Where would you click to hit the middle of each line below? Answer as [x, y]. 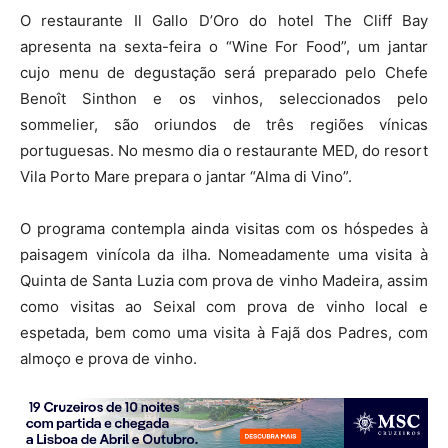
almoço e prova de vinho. [108, 359]
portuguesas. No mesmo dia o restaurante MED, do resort [224, 151]
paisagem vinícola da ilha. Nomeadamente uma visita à [224, 255]
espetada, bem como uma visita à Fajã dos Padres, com [224, 333]
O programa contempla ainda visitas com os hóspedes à [224, 229]
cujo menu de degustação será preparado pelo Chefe [224, 73]
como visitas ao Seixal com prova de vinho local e [224, 307]
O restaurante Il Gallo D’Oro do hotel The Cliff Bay [224, 21]
